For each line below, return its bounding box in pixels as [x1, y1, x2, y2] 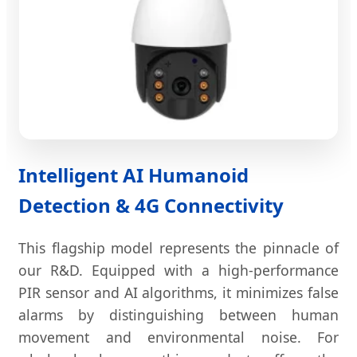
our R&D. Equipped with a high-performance [18, 261, 339, 280]
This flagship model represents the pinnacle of [18, 238, 339, 258]
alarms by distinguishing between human [18, 305, 339, 325]
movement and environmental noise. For [18, 328, 339, 347]
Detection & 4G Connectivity [18, 192, 284, 219]
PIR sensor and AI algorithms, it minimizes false [18, 283, 339, 303]
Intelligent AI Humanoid [18, 162, 249, 189]
